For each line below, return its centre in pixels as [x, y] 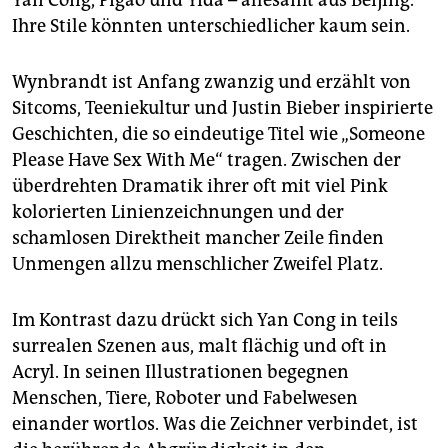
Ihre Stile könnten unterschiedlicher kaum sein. [211, 26]
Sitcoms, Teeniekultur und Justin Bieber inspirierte [222, 108]
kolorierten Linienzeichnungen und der [178, 212]
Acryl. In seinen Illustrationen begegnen [180, 372]
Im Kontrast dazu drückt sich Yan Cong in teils [205, 320]
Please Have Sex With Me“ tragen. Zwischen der [206, 160]
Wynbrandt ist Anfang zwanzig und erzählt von [211, 82]
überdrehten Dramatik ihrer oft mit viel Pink [200, 186]
